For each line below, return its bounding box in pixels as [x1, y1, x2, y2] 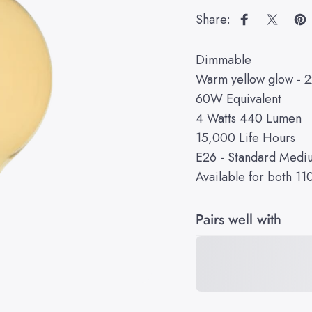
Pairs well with [196, 209, 282, 230]
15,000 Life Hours [196, 128, 296, 147]
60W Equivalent [196, 89, 282, 108]
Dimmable [196, 50, 252, 69]
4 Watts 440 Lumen [196, 109, 302, 127]
